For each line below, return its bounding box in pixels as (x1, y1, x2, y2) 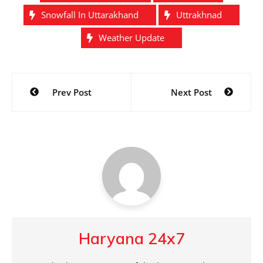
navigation (11, 92, 95, 113)
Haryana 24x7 (78, 228, 185, 249)
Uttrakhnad (176, 9, 222, 21)
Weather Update (99, 32, 164, 44)
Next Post (170, 86, 212, 99)
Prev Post (52, 86, 92, 99)
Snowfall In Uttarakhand (41, 9, 139, 21)
